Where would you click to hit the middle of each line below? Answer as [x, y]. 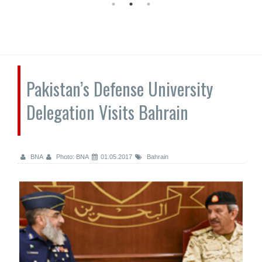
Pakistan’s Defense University [120, 89]
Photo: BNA [72, 157]
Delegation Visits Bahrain [107, 112]
